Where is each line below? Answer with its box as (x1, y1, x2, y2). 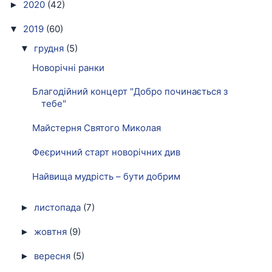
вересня (34, 250, 73, 262)
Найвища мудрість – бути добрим (32, 170, 180, 182)
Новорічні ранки (32, 61, 104, 73)
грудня (34, 42, 66, 54)
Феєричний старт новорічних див (32, 146, 180, 158)
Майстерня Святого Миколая (32, 122, 161, 134)
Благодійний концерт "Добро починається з (32, 86, 228, 98)
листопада (34, 202, 83, 213)
